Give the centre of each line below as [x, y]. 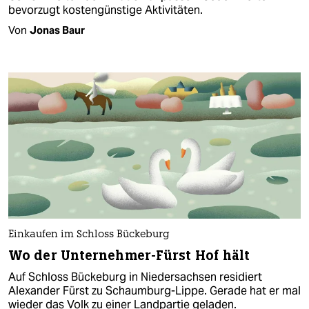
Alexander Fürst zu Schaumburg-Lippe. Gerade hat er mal [154, 291]
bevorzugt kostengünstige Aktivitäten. [106, 10]
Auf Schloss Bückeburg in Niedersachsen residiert [135, 277]
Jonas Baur [57, 30]
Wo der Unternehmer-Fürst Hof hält [129, 256]
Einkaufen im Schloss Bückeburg [89, 235]
